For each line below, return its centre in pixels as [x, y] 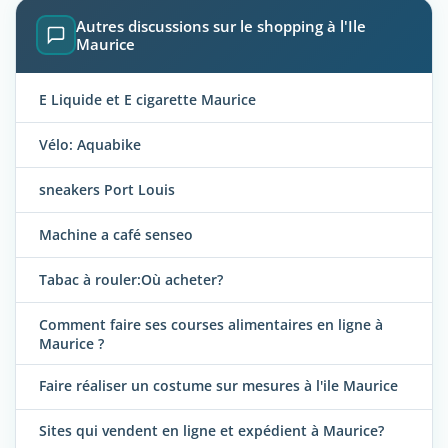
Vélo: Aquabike [90, 144]
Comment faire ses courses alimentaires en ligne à [211, 324]
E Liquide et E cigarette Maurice [147, 99]
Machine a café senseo [116, 234]
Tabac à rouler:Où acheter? [131, 279]
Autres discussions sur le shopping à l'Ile [221, 26]
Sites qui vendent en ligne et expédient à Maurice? [211, 431]
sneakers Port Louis [107, 189]
